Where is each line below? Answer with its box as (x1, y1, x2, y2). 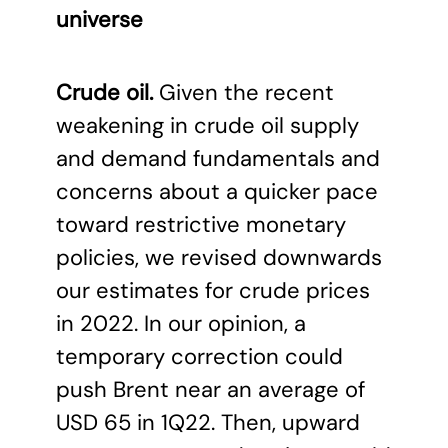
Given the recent (153, 78, 334, 107)
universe (56, 5, 143, 34)
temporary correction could (56, 342, 343, 371)
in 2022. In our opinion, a (56, 309, 306, 338)
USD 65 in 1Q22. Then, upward (56, 408, 360, 437)
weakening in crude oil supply (56, 111, 359, 140)
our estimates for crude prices (56, 276, 370, 305)
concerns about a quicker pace (56, 177, 378, 206)
